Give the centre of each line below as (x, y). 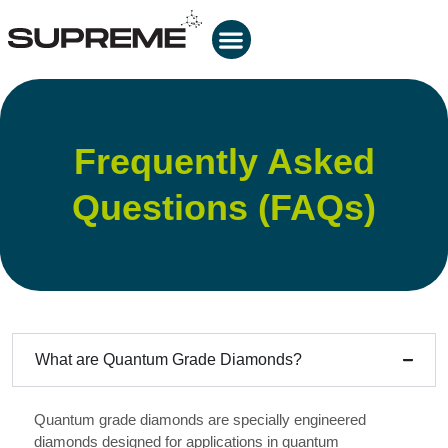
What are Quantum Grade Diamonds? (168, 359)
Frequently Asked (224, 161)
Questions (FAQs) (224, 207)
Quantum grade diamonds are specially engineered (200, 419)
